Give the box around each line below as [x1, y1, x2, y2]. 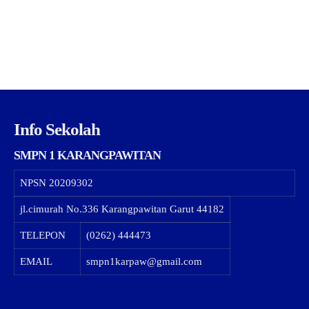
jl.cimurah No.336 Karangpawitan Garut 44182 [19, 203, 224, 215]
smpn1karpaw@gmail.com [86, 255, 202, 267]
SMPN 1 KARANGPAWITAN [13, 148, 161, 162]
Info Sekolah [13, 119, 100, 139]
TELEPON [19, 229, 66, 241]
